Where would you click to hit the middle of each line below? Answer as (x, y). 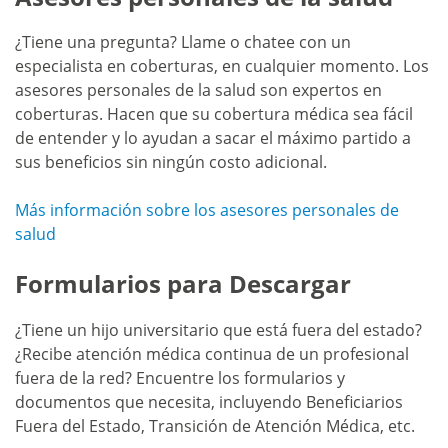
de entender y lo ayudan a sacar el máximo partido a (213, 138)
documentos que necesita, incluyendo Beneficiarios (209, 401)
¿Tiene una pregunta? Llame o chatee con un (183, 42)
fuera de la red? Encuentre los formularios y (180, 377)
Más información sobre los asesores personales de (207, 210)
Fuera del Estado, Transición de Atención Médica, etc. (215, 425)
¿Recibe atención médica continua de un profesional (212, 353)
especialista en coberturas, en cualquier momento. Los (222, 66)
